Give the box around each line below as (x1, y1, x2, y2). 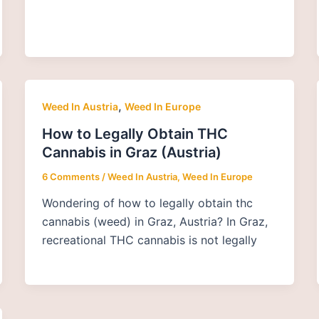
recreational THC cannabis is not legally (41, 233, 257, 248)
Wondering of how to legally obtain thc (41, 196, 253, 211)
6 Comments (41, 170, 100, 182)
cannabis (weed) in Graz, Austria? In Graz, (41, 214, 268, 229)
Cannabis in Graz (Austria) (41, 143, 221, 161)
